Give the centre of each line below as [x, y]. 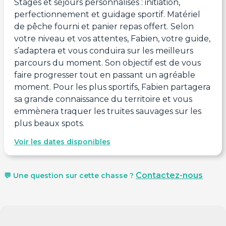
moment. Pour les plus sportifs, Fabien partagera [112, 87]
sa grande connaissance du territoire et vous [103, 99]
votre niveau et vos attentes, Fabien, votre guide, [112, 38]
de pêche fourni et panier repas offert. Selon [104, 26]
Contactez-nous [169, 175]
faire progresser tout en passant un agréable [105, 75]
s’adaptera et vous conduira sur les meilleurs [104, 50]
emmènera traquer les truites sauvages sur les [108, 111]
